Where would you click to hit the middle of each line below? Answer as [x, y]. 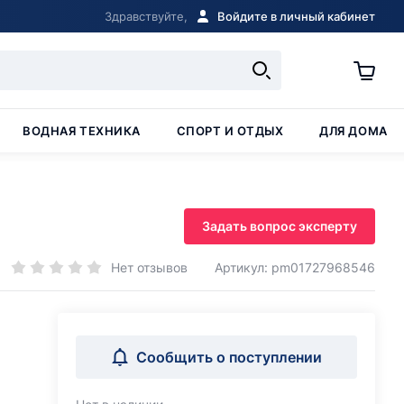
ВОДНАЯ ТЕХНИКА [82, 131]
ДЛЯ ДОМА [353, 131]
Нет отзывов [149, 267]
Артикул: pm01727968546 [295, 267]
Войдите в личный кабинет [296, 16]
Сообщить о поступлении [229, 357]
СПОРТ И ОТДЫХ [230, 131]
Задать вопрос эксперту [280, 226]
